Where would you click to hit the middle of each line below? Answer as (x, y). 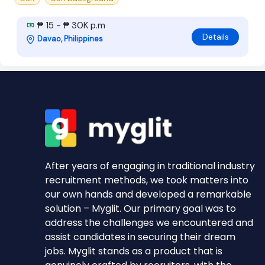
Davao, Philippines (70, 39)
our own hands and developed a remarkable (148, 194)
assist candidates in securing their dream (140, 237)
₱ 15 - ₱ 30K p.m (70, 26)
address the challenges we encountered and (149, 222)
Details (215, 36)
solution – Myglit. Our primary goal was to (140, 208)
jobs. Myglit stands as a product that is (134, 251)
